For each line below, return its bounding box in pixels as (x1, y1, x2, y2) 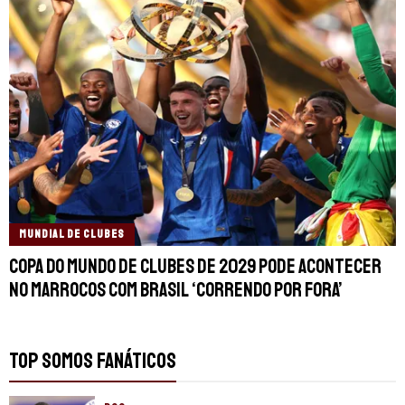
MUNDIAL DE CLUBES (19, 226, 125, 241)
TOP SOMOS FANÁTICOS (9, 346, 176, 374)
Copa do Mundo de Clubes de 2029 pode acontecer (9, 253, 381, 279)
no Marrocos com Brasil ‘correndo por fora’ (9, 277, 343, 303)
